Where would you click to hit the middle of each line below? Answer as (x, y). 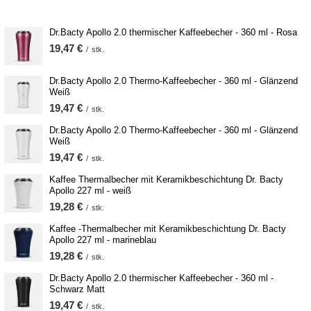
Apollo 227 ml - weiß (90, 191)
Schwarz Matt (77, 289)
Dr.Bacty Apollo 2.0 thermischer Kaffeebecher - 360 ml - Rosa (173, 33)
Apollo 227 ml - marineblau (103, 240)
